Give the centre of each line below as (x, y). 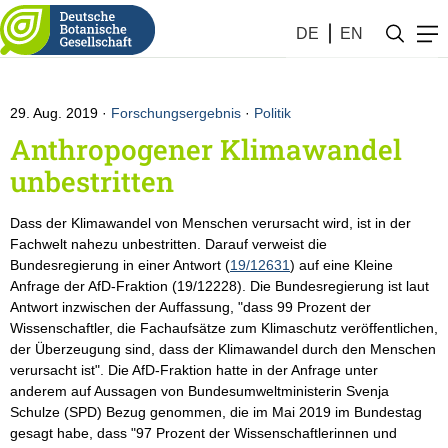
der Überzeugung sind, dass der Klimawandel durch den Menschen (223, 349)
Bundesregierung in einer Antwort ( (120, 265)
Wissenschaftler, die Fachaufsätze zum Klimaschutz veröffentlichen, (224, 328)
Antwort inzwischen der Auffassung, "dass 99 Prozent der (190, 307)
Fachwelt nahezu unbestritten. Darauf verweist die (168, 244)
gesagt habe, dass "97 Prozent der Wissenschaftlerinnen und (203, 433)
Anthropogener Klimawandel (206, 149)
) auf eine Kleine (341, 265)
